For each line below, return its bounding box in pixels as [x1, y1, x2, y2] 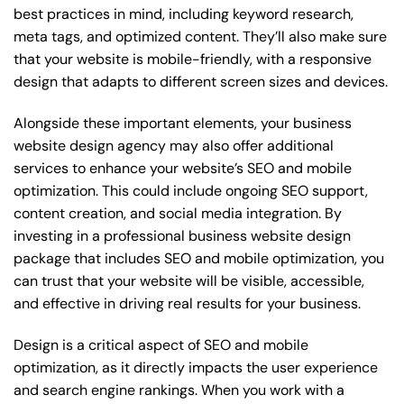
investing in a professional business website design [14, 226, 351, 246]
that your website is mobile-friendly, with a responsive [14, 50, 372, 69]
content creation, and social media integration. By [14, 204, 342, 224]
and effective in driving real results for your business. [14, 294, 361, 314]
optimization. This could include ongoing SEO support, [14, 181, 368, 201]
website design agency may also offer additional [14, 136, 334, 156]
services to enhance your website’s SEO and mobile [14, 159, 352, 179]
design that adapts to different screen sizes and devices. [14, 72, 388, 92]
